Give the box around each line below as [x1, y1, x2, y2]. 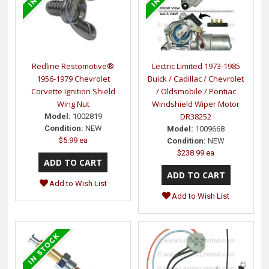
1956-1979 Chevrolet [36, 73, 110, 85]
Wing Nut [56, 98, 89, 110]
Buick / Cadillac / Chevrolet [148, 73, 244, 85]
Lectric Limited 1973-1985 [151, 61, 240, 72]
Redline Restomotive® [32, 61, 115, 72]
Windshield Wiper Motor [152, 98, 240, 110]
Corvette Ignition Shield [31, 86, 115, 97]
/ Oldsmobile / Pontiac [156, 86, 236, 97]
